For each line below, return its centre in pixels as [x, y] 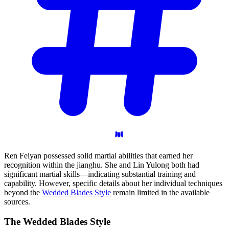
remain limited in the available [160, 192]
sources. [17, 201]
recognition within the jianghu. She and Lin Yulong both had [102, 165]
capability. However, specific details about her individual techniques [113, 183]
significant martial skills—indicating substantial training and [100, 174]
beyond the [23, 192]
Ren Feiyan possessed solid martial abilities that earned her [98, 155]
